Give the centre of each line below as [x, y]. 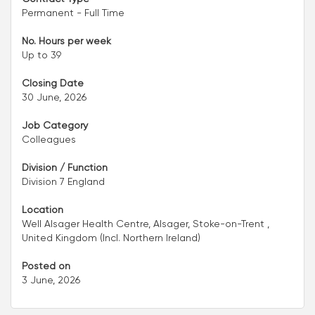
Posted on [46, 266]
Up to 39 [41, 55]
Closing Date [53, 83]
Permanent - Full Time [73, 13]
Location [43, 210]
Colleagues [49, 140]
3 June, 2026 [51, 280]
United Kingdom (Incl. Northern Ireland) [111, 238]
